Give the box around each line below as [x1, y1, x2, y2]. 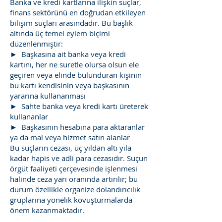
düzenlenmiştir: [10, 39, 63, 49]
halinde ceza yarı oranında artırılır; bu [10, 174, 138, 184]
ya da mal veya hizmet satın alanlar [10, 132, 130, 142]
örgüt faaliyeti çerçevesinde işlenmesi [10, 164, 137, 173]
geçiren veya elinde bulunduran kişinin [10, 70, 142, 80]
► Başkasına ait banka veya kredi [10, 49, 126, 59]
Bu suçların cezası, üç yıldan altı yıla [10, 143, 131, 153]
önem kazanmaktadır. [10, 205, 84, 215]
